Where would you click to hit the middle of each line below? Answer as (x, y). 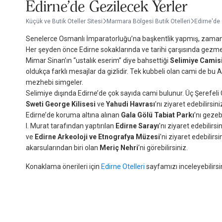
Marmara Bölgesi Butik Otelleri (148, 21)
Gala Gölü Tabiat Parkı (158, 115)
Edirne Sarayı (137, 126)
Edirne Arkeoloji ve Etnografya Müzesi (97, 137)
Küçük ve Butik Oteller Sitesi (64, 21)
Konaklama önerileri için (63, 166)
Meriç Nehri (119, 148)
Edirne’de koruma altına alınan (73, 115)
